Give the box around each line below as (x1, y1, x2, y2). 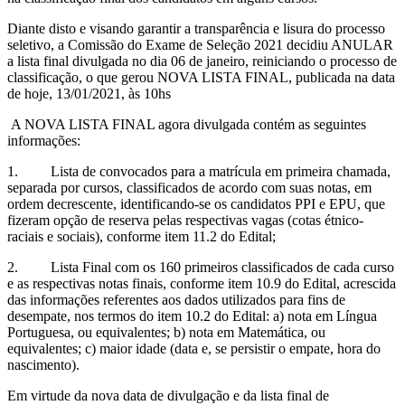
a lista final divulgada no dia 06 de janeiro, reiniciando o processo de (7, 52, 397, 69)
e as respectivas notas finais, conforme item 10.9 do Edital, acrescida (7, 275, 396, 291)
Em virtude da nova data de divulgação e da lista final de (7, 387, 329, 403)
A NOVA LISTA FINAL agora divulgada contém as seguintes (7, 116, 366, 132)
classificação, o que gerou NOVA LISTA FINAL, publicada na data (7, 69, 395, 85)
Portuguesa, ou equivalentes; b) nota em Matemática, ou (7, 324, 325, 340)
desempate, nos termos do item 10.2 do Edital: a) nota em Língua (7, 307, 377, 324)
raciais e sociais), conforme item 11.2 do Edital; (7, 228, 276, 244)
